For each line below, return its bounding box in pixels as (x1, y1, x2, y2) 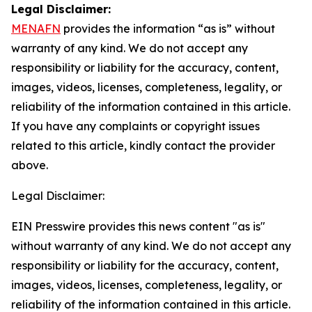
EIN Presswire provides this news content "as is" (11, 219, 265, 233)
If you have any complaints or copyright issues (11, 119, 260, 133)
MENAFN (11, 22, 61, 36)
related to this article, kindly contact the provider (11, 139, 275, 153)
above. (11, 158, 48, 172)
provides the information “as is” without (61, 22, 275, 36)
